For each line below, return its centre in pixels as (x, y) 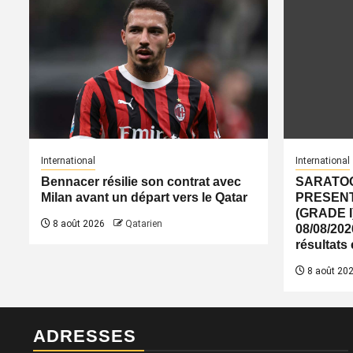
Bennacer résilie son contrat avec (141, 181)
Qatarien (144, 223)
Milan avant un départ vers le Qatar (144, 197)
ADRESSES (85, 336)
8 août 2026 (78, 223)
